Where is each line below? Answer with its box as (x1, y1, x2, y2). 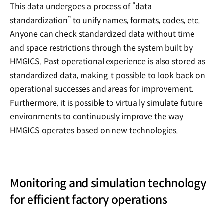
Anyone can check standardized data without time (10, 28, 195, 39)
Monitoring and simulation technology (10, 176, 207, 190)
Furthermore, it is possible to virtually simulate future (10, 97, 203, 108)
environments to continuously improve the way (10, 111, 184, 122)
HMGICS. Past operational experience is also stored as (10, 56, 205, 67)
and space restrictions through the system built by (10, 42, 193, 53)
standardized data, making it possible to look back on (10, 70, 205, 81)
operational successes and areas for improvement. (10, 83, 194, 94)
